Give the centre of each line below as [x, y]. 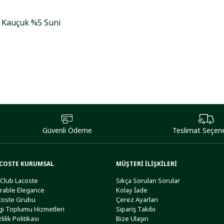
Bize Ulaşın [132, 218]
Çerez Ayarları [137, 199]
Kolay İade [132, 190]
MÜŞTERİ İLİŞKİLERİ [147, 164]
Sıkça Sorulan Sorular [148, 180]
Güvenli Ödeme [67, 130]
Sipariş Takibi [136, 209]
